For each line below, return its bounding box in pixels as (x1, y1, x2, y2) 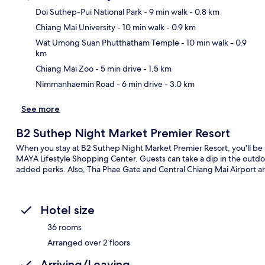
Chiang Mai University (35, 21, 115, 33)
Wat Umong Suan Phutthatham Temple (35, 37, 179, 48)
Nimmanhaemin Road (35, 78, 115, 89)
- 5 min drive (93, 63, 141, 74)
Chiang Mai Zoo (35, 63, 93, 74)
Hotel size (40, 202, 95, 217)
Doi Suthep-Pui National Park (35, 6, 142, 17)
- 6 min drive (115, 78, 163, 89)
